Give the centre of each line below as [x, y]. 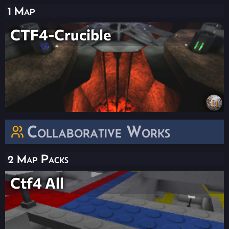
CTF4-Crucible [61, 35]
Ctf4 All [37, 183]
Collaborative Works [99, 132]
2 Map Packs [38, 159]
